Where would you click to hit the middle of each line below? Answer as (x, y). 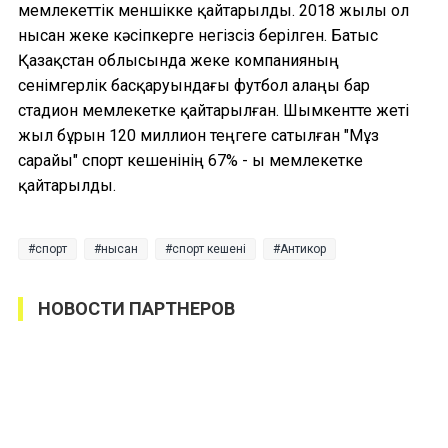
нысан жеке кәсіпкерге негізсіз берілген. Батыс (198, 36)
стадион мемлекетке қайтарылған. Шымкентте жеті (213, 111)
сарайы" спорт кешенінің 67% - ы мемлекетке (190, 161)
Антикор (303, 249)
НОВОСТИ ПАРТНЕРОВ (136, 309)
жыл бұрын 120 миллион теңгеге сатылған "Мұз (198, 136)
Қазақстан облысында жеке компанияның (178, 61)
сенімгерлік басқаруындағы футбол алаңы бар (194, 86)
